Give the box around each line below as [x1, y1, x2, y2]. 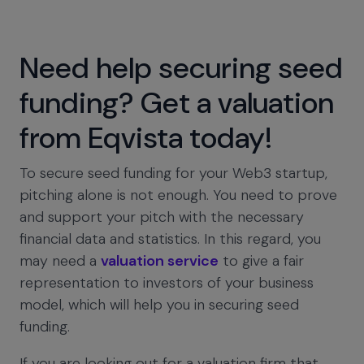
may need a [19, 251, 101, 271]
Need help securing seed [19, 49, 343, 88]
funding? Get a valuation [19, 84, 334, 123]
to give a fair [219, 251, 304, 271]
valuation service [101, 251, 219, 271]
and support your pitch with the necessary [19, 207, 304, 227]
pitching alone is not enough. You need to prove [19, 185, 337, 206]
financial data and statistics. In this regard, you [19, 229, 321, 249]
